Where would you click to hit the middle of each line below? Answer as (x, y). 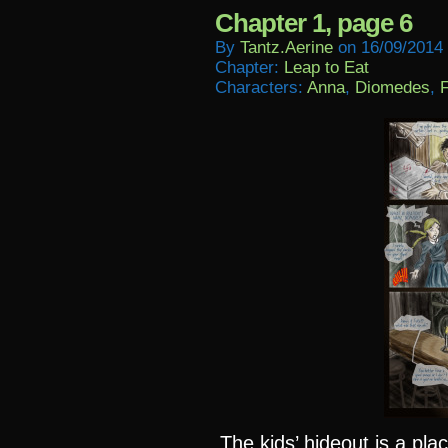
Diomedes (392, 87)
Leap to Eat (326, 67)
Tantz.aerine (286, 47)
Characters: (261, 87)
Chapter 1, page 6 (313, 23)
